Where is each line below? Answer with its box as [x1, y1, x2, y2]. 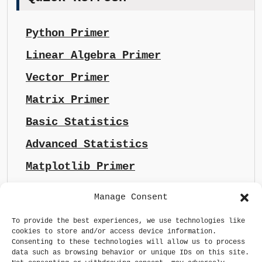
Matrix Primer [26, 94, 109, 107]
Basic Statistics [26, 116, 129, 129]
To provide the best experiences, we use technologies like [12, 217, 245, 225]
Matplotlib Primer [26, 160, 135, 174]
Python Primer [26, 27, 109, 40]
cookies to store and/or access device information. [12, 227, 216, 236]
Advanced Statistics [26, 138, 148, 151]
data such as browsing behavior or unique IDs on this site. [12, 249, 249, 257]
